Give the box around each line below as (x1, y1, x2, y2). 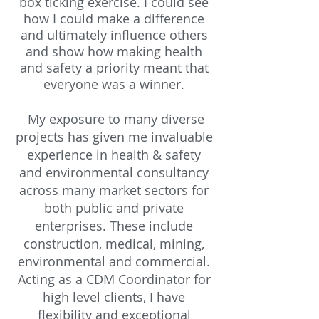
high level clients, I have (43, 288, 185, 305)
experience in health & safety (27, 146, 201, 163)
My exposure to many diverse (23, 110, 204, 127)
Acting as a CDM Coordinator (17, 271, 190, 288)
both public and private (44, 199, 184, 216)
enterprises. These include (35, 217, 193, 234)
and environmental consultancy (19, 164, 209, 181)
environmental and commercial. (18, 253, 210, 270)
